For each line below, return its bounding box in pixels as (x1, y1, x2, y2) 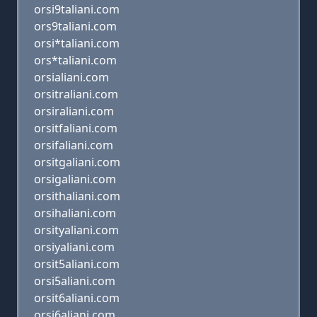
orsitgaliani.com (34, 154, 120, 170)
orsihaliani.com (34, 205, 116, 221)
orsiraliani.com (34, 103, 114, 119)
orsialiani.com (34, 69, 109, 85)
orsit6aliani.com (34, 290, 120, 306)
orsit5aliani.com (34, 256, 120, 272)
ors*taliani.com (34, 52, 117, 68)
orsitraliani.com (34, 86, 118, 102)
